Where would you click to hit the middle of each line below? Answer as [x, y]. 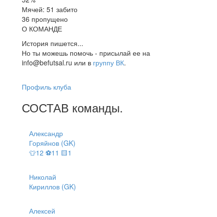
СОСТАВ [47, 107]
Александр [46, 133]
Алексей [42, 210]
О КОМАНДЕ [42, 28]
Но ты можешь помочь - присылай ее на [86, 53]
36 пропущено [45, 19]
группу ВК [108, 62]
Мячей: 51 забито [50, 9]
